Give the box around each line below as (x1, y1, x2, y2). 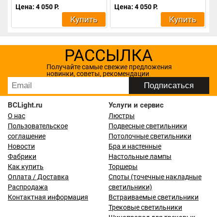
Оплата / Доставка (8, 173, 69, 181)
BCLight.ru (8, 101, 42, 110)
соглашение (8, 132, 46, 140)
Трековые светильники (108, 203, 182, 212)
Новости (8, 142, 35, 151)
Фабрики (8, 153, 36, 161)
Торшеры (108, 163, 138, 171)
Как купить (8, 163, 44, 171)
